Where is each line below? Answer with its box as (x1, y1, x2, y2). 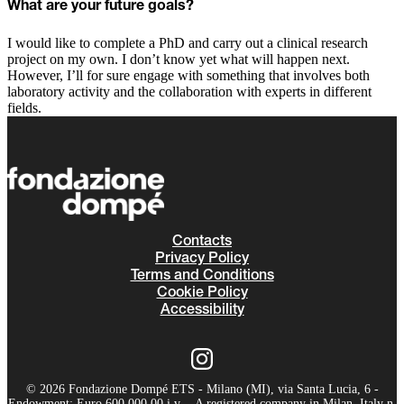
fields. (7, 99, 41, 115)
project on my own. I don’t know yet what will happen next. (7, 50, 350, 67)
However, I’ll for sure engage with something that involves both (7, 67, 370, 83)
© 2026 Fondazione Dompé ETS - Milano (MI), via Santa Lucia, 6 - (25, 381, 379, 396)
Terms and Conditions (130, 268, 274, 283)
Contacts (172, 234, 232, 249)
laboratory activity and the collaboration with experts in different (7, 83, 372, 99)
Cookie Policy (156, 285, 248, 300)
